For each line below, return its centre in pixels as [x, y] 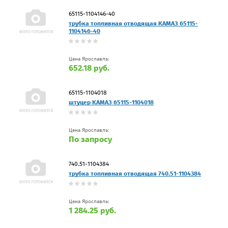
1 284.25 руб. [92, 210]
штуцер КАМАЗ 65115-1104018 [111, 102]
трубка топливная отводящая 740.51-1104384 [135, 173]
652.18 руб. [89, 68]
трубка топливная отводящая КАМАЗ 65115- [133, 23]
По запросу [90, 139]
